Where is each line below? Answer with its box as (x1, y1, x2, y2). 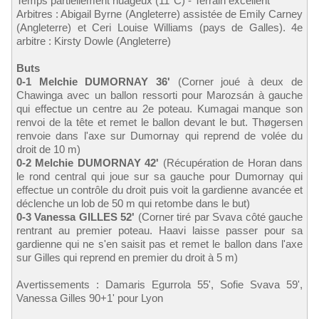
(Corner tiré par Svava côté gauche (135, 210, 303, 223)
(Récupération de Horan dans (159, 156, 303, 169)
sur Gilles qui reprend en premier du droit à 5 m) (16, 251, 238, 263)
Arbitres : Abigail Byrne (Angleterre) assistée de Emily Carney (16, 7, 303, 20)
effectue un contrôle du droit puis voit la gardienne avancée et (16, 183, 303, 196)
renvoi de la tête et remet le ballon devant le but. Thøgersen (16, 115, 303, 128)
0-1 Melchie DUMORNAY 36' (16, 75, 170, 88)
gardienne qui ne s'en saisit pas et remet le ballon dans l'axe (16, 237, 303, 250)
